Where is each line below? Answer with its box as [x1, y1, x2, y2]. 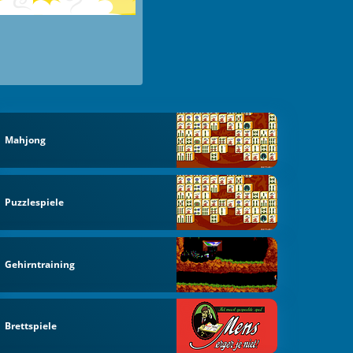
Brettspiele [5, 319, 58, 333]
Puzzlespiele [5, 195, 65, 209]
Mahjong [5, 133, 46, 147]
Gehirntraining [5, 257, 76, 271]
